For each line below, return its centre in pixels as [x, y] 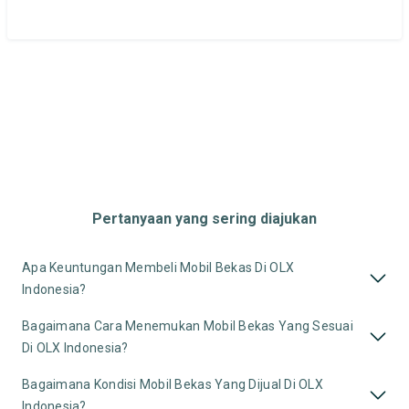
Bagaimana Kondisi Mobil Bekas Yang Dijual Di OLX [173, 384]
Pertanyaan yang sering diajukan [204, 218]
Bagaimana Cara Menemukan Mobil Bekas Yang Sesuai [188, 325]
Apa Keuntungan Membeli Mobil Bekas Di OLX [158, 267]
